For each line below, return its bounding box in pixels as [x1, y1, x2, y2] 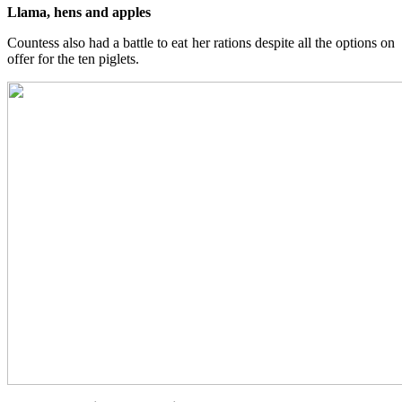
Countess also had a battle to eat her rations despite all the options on [7, 34, 395, 50]
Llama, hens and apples [7, 4, 151, 20]
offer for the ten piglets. [7, 50, 139, 66]
